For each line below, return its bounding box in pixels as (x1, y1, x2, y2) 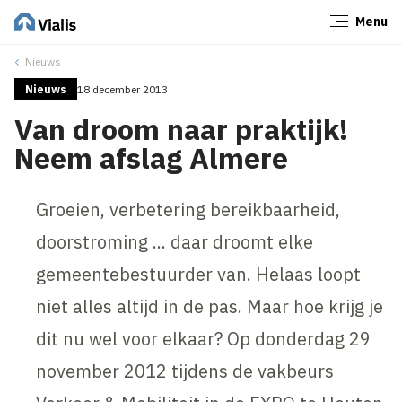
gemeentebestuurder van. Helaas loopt (36, 261, 362, 286)
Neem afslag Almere (14, 138, 289, 177)
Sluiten (336, 18, 380, 36)
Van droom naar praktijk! (14, 109, 349, 148)
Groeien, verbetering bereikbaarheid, (36, 197, 341, 222)
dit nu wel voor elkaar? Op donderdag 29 (36, 326, 371, 351)
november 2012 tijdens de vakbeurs (36, 358, 335, 383)
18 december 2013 (77, 82, 169, 96)
